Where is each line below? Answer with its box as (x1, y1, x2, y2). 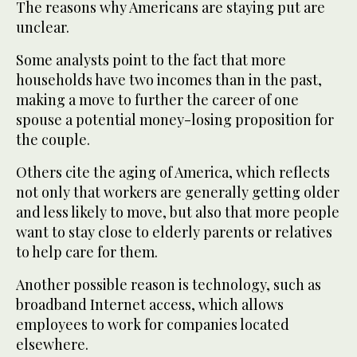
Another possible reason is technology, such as (16, 274, 321, 294)
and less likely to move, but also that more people (16, 202, 339, 222)
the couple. (16, 129, 90, 149)
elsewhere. (16, 334, 88, 354)
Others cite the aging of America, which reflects (16, 162, 330, 182)
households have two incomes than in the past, (16, 69, 322, 89)
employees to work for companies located (16, 314, 289, 334)
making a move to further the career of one (16, 89, 299, 109)
